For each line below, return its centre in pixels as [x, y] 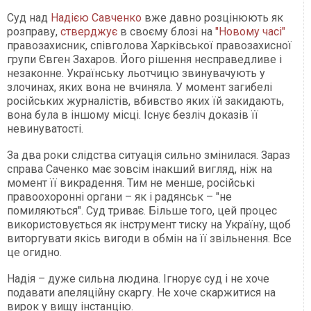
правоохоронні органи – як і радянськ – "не [119, 197]
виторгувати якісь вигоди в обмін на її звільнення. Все [149, 239]
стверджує [89, 32]
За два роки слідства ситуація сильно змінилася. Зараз [149, 155]
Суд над [29, 18]
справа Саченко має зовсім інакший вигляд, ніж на [140, 169]
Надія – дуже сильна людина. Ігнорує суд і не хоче [138, 279]
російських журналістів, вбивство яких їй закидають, [145, 101]
